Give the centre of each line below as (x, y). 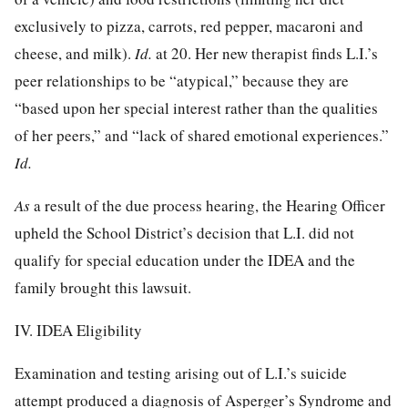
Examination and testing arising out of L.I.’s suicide (181, 372)
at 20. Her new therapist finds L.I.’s (267, 53)
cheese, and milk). (75, 53)
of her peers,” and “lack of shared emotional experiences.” (202, 135)
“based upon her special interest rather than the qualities (196, 107)
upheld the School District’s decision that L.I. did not (184, 232)
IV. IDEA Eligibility (78, 330)
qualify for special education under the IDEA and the (185, 260)
